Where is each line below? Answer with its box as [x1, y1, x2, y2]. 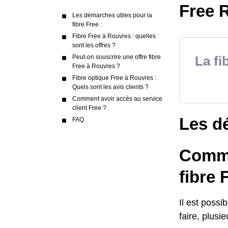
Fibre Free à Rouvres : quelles [72, 33, 156, 40]
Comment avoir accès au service [72, 95, 162, 102]
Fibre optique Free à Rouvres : [72, 74, 156, 81]
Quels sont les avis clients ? [72, 83, 149, 91]
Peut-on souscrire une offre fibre [72, 53, 161, 61]
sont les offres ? [72, 42, 116, 49]
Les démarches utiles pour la [72, 12, 152, 19]
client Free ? [72, 104, 106, 111]
